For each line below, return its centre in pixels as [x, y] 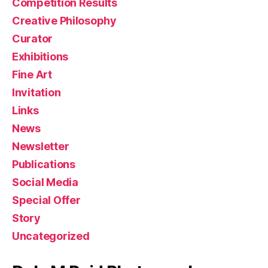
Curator [33, 38]
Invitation [36, 92]
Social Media [45, 182]
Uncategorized [51, 236]
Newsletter [41, 146]
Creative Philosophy [64, 20]
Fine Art [32, 74]
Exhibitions [40, 56]
